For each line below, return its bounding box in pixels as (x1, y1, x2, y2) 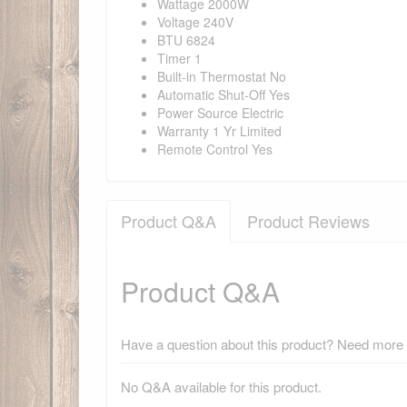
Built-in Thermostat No (157, 67, 286, 86)
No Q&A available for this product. (121, 377, 322, 397)
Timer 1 (157, 49, 202, 68)
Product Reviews (247, 209, 370, 233)
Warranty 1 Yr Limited (157, 122, 282, 141)
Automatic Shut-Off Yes (157, 85, 290, 104)
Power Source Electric (157, 104, 283, 123)
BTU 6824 (157, 31, 215, 50)
